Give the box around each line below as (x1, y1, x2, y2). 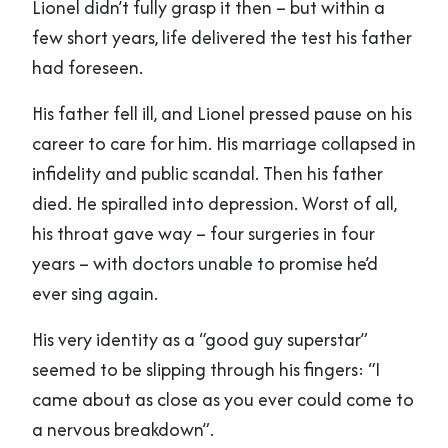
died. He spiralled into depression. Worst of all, (32, 190, 397, 218)
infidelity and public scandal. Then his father (32, 160, 383, 188)
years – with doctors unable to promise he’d (32, 250, 378, 278)
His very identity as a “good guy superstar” (32, 326, 368, 354)
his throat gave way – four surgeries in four (32, 220, 375, 248)
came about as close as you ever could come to (32, 386, 414, 414)
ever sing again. (32, 280, 158, 308)
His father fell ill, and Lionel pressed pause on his (32, 100, 412, 128)
